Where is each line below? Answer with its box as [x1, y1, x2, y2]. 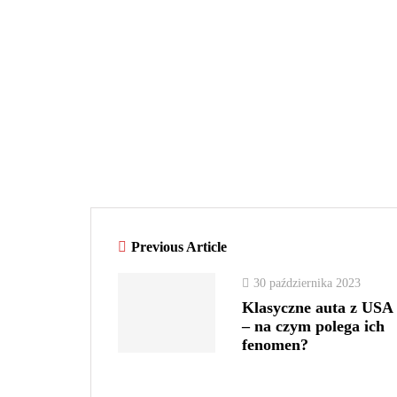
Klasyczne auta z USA [242, 299, 393, 317]
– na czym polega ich [242, 317, 385, 336]
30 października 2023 [253, 276, 361, 291]
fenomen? [242, 336, 308, 354]
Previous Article [131, 239, 227, 255]
